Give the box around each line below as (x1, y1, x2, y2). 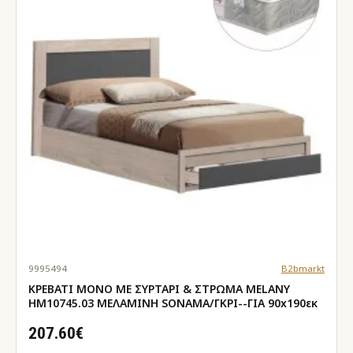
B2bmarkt (281, 262, 325, 274)
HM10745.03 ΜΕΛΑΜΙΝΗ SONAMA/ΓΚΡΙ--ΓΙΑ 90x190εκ (28, 295, 318, 310)
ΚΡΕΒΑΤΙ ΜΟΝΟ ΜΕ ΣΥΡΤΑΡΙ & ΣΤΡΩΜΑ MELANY (28, 281, 290, 296)
